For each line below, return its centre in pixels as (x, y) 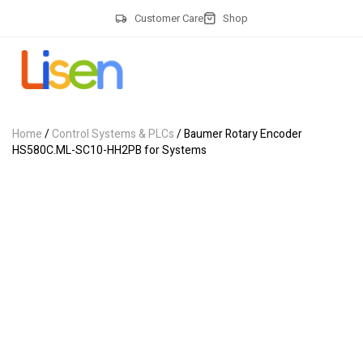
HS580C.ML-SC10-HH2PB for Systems (109, 150)
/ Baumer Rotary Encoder (238, 134)
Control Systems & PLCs (113, 134)
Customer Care (169, 18)
